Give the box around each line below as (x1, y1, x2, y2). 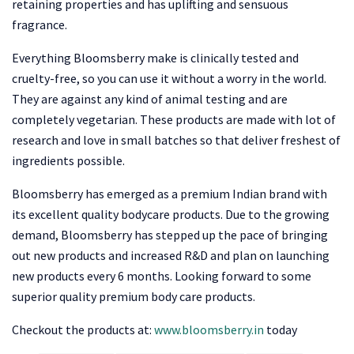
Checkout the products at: (12, 322, 154, 338)
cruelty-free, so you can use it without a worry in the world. (12, 70, 326, 87)
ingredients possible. (12, 153, 125, 169)
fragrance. (12, 17, 67, 33)
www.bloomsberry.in (154, 322, 264, 338)
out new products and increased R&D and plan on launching (12, 247, 330, 264)
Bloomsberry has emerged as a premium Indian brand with (12, 186, 327, 202)
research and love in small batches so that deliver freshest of (12, 132, 341, 149)
